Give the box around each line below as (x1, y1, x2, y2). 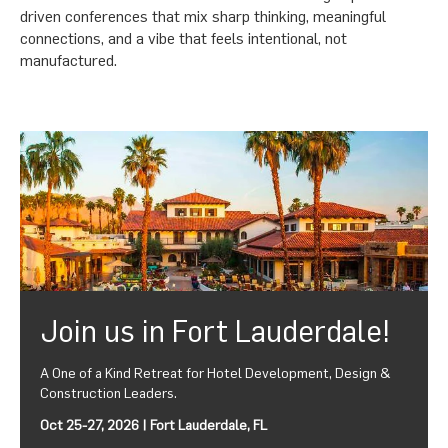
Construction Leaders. (40, 385, 177, 402)
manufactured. (20, 51, 117, 70)
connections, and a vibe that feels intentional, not (20, 29, 347, 48)
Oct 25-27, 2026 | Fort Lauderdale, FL (40, 417, 267, 434)
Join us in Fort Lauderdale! (40, 313, 390, 349)
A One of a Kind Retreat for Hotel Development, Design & (40, 365, 391, 382)
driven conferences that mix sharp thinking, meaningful (20, 7, 386, 26)
